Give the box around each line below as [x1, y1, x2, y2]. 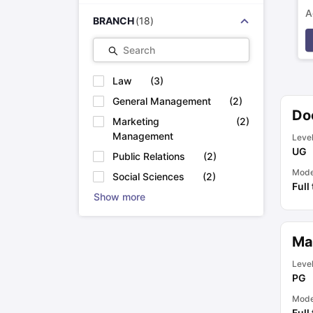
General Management [112, 95, 211, 107]
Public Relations [112, 150, 185, 162]
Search [122, 44, 155, 56]
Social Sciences [112, 170, 184, 182]
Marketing [112, 115, 159, 127]
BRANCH [92, 15, 134, 27]
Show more [93, 191, 145, 203]
